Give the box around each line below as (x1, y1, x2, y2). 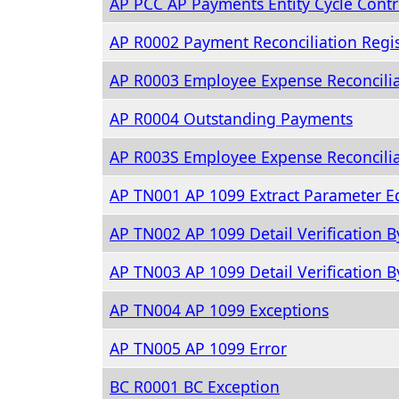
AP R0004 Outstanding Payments (110, 108, 353, 129)
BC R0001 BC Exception (110, 376, 280, 397)
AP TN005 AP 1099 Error (110, 338, 287, 359)
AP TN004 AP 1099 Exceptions (110, 299, 329, 321)
